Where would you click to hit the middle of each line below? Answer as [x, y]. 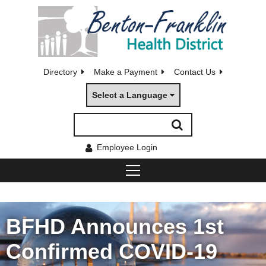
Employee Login [127, 147]
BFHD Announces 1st [115, 227]
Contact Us [195, 72]
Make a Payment [126, 72]
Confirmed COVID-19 [112, 251]
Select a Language [129, 95]
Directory [60, 72]
